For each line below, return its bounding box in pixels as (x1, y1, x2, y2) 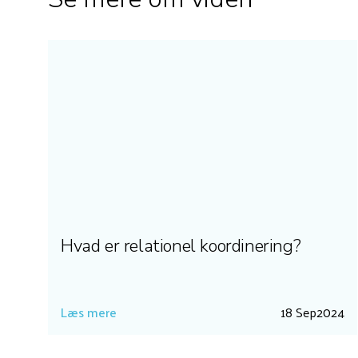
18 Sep (280, 300, 316, 324)
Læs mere (61, 300, 117, 324)
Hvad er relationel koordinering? (61, 233, 301, 258)
